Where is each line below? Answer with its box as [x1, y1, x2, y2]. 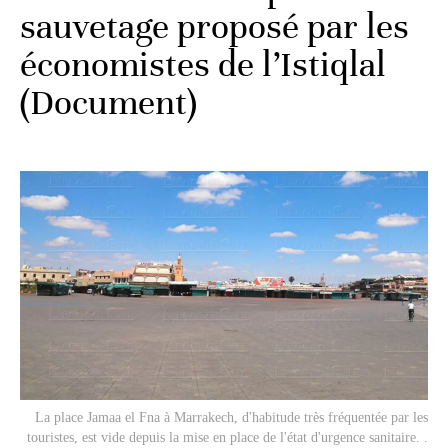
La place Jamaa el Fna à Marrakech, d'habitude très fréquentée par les [35, 409, 428, 425]
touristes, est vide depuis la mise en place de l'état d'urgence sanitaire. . [27, 429, 428, 445]
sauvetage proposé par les [20, 4, 409, 48]
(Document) [20, 80, 197, 124]
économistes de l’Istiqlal [20, 42, 386, 86]
